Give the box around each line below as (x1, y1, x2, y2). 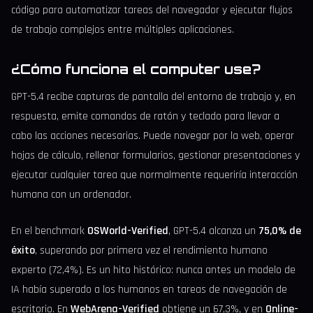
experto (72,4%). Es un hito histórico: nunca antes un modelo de (11, 262, 296, 277)
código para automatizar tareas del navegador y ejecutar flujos (11, 2, 293, 17)
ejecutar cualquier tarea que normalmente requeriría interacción (11, 167, 298, 182)
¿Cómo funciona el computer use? (11, 60, 261, 77)
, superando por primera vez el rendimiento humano (35, 242, 268, 258)
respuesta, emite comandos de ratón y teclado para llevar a (11, 108, 279, 124)
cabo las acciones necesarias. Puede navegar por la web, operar (11, 128, 294, 143)
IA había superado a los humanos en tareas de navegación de (11, 282, 287, 297)
